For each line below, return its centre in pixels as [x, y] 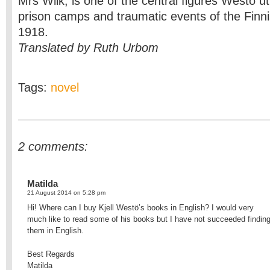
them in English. [55, 231]
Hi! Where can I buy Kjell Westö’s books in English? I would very [140, 208]
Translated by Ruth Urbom [88, 48]
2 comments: [53, 146]
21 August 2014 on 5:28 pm [66, 193]
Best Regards [51, 254]
